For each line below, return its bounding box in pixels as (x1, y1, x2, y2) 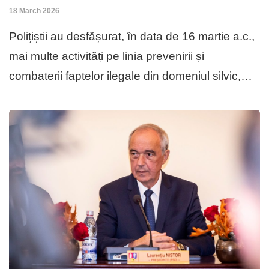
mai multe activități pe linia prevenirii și (9, 50, 204, 63)
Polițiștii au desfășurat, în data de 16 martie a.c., (9, 30, 255, 43)
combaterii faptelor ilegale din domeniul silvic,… (9, 70, 252, 83)
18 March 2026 (9, 7, 59, 16)
